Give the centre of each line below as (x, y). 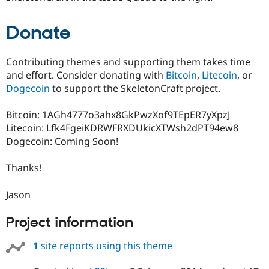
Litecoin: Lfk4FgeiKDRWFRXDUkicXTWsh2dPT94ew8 (122, 128)
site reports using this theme (105, 246)
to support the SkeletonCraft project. (135, 89)
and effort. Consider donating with (86, 75)
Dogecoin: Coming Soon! (62, 141)
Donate (38, 33)
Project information (70, 222)
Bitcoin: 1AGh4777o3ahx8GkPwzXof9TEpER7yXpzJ (118, 115)
